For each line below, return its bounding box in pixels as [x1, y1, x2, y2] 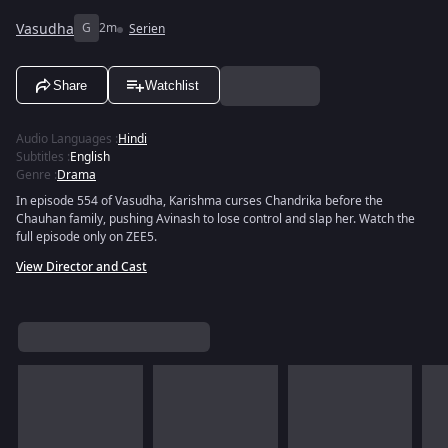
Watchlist [145, 77, 199, 93]
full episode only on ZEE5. [16, 228, 157, 246]
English [70, 148, 110, 166]
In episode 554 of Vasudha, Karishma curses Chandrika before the [16, 192, 383, 210]
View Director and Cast [16, 258, 147, 276]
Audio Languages [16, 130, 112, 148]
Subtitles [16, 148, 64, 166]
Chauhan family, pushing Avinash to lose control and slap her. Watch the [16, 210, 415, 228]
